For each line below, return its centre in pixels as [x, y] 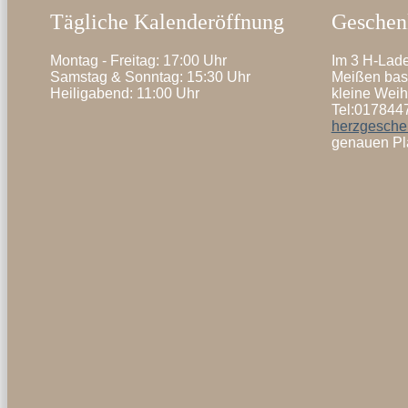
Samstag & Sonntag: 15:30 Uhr [151, 76]
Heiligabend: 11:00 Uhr [125, 93]
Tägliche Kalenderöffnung [168, 21]
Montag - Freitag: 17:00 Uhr [139, 60]
